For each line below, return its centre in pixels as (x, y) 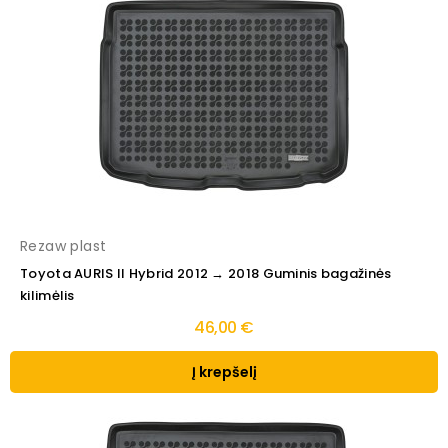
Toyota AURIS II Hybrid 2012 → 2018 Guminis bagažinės (206, 274)
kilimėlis (47, 296)
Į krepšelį (224, 372)
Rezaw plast (63, 246)
